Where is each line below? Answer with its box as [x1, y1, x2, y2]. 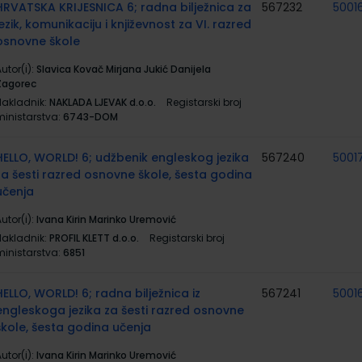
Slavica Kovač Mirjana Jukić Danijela [36, 62, 211, 76]
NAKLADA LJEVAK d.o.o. [49, 95, 156, 109]
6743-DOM [63, 110, 118, 124]
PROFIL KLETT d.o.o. [49, 231, 139, 245]
